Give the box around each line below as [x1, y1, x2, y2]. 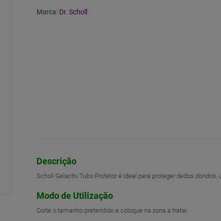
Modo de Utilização [37, 190, 113, 201]
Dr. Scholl [59, 8, 87, 16]
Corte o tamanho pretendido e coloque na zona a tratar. [37, 207, 188, 214]
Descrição [37, 156, 76, 166]
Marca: [37, 8, 59, 16]
